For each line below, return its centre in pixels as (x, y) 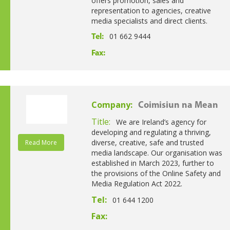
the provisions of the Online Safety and (156, 173)
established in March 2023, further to (152, 163)
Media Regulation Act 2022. (137, 183)
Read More (41, 142)
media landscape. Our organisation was (157, 152)
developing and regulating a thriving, (151, 132)
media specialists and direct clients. (149, 21)
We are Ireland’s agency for (161, 122)
